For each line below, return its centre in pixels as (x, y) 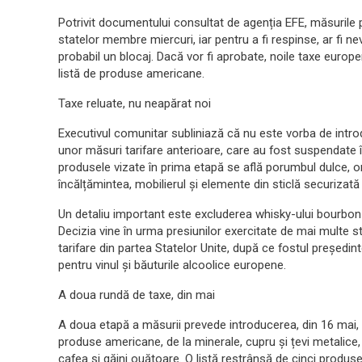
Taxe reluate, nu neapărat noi (135, 103)
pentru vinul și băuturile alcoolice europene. (172, 265)
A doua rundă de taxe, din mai (137, 295)
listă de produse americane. (131, 74)
